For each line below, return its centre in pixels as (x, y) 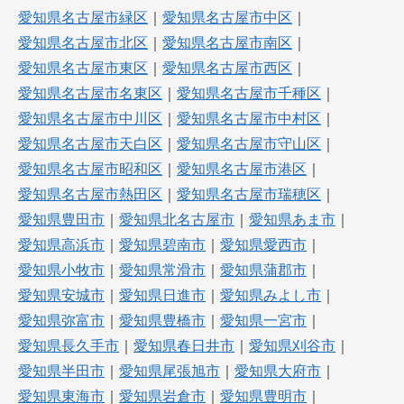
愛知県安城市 (61, 296)
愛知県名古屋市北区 (83, 43)
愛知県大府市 (278, 372)
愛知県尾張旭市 (170, 372)
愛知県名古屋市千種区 (249, 94)
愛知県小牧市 (61, 271)
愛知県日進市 (162, 296)
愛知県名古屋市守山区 (249, 144)
